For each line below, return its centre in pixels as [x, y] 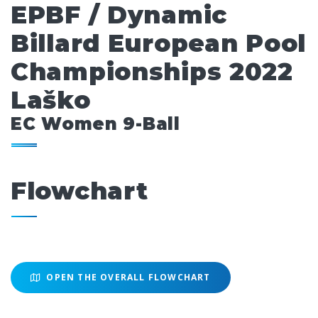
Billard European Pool [158, 44]
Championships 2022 [152, 72]
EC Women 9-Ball [95, 124]
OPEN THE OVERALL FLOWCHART [127, 278]
